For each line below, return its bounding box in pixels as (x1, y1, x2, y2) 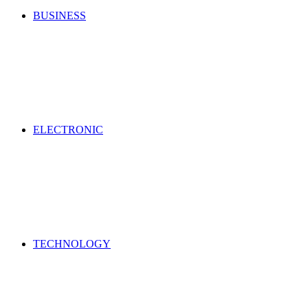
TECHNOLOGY (33, 238, 111, 250)
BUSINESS (33, 10, 86, 21)
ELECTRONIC (33, 124, 103, 135)
